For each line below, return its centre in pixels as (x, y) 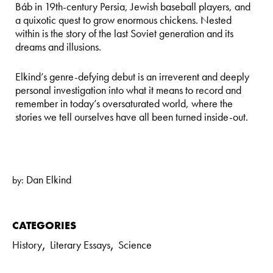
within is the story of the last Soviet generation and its (124, 33)
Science (135, 244)
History (27, 244)
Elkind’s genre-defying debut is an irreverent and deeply (132, 76)
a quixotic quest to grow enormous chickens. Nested (123, 19)
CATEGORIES (44, 225)
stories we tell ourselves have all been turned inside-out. (132, 116)
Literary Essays (80, 244)
